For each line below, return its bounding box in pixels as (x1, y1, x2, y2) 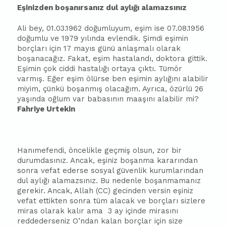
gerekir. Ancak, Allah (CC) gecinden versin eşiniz (17, 186, 194, 195)
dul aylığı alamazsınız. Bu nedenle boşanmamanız (17, 176, 201, 185)
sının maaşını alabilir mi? (106, 94, 199, 103)
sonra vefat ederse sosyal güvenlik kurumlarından (17, 166, 204, 175)
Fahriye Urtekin (17, 104, 76, 114)
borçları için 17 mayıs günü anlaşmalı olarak (17, 44, 181, 53)
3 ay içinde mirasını (108, 206, 179, 215)
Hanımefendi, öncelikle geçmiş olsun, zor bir (17, 146, 182, 155)
